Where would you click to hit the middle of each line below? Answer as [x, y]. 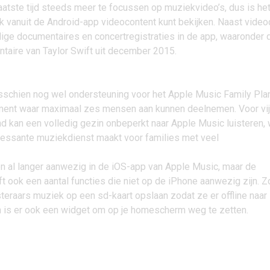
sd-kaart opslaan [133, 196]
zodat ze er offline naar [218, 196]
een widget [66, 210]
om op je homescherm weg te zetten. [169, 210]
